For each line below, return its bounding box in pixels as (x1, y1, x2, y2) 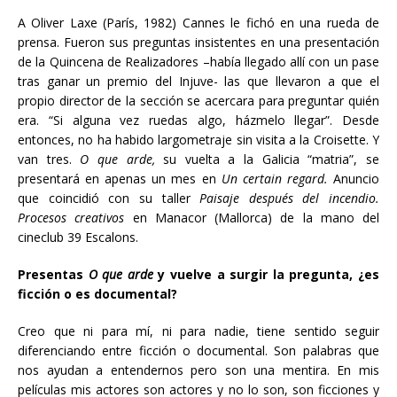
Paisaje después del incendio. (199, 190, 379, 206)
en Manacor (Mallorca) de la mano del (132, 209, 379, 226)
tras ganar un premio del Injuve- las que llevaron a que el (18, 73, 379, 90)
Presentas (18, 266, 89, 283)
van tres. (18, 151, 81, 167)
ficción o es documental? (18, 285, 181, 302)
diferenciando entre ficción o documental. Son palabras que (18, 342, 379, 359)
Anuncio (333, 170, 380, 187)
